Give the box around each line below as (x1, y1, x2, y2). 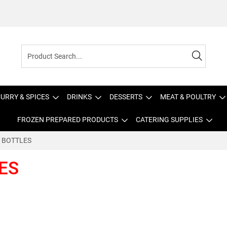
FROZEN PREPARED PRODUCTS (17, 116, 118, 124)
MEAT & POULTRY (160, 93, 216, 101)
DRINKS (67, 93, 92, 101)
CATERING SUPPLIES (135, 116, 203, 124)
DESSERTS (109, 93, 142, 101)
